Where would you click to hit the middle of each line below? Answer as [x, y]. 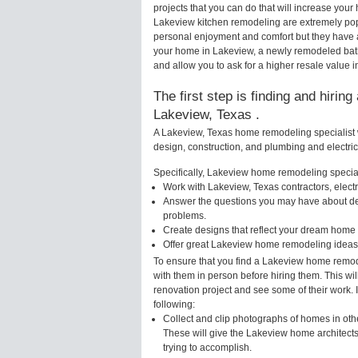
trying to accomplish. [207, 347]
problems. [185, 215]
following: [174, 304]
